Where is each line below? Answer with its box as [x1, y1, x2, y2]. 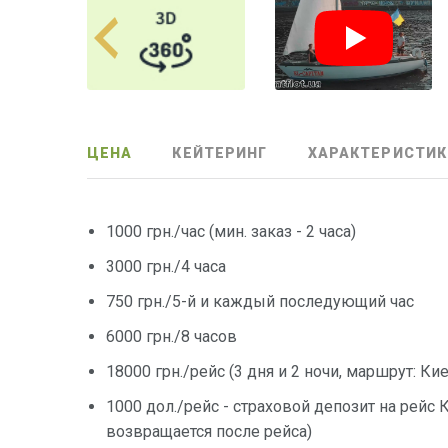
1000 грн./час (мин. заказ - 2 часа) [106, 222, 357, 242]
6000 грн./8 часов [106, 327, 238, 347]
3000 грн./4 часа [106, 257, 227, 277]
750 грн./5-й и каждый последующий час [106, 292, 415, 312]
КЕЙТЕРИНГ [172, 145, 268, 162]
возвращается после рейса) [106, 422, 313, 442]
